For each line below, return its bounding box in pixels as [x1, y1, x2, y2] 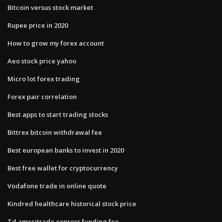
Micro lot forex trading [7, 74, 80, 83]
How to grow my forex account [7, 38, 104, 48]
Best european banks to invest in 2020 [7, 145, 124, 155]
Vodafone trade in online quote [7, 181, 107, 190]
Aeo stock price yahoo [7, 56, 76, 65]
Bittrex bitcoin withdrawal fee [7, 127, 102, 137]
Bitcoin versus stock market [7, 2, 93, 12]
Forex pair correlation [7, 92, 77, 101]
